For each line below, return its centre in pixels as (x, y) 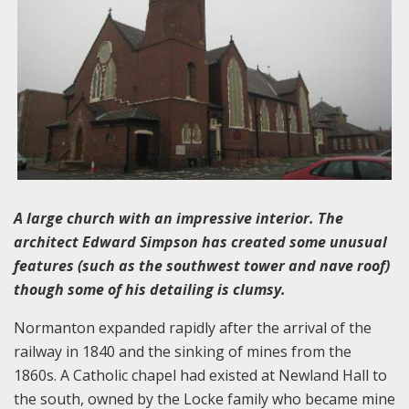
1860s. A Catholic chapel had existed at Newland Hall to (200, 375)
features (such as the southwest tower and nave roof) (202, 265)
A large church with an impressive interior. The (178, 218)
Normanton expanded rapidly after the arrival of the (193, 327)
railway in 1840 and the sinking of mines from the (183, 351)
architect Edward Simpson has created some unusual (200, 241)
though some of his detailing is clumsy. (152, 289)
